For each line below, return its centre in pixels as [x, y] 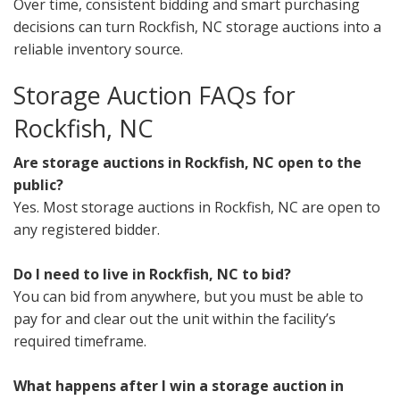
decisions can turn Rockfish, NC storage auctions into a [197, 27]
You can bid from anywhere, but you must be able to [188, 297]
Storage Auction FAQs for [154, 96]
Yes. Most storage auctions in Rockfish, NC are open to [197, 208]
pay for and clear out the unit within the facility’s [175, 319]
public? [38, 185]
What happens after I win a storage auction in [179, 386]
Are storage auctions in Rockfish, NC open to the [187, 163]
